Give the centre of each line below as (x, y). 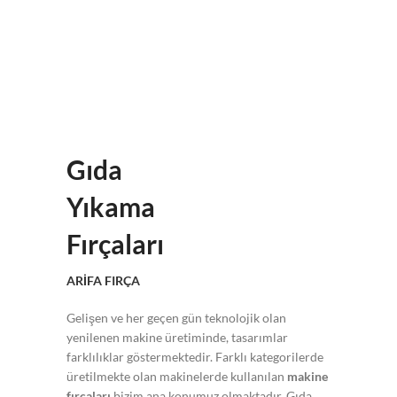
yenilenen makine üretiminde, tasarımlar (177, 338)
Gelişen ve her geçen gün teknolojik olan (176, 318)
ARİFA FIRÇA (103, 281)
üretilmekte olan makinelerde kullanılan (177, 377)
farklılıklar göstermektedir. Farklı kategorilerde (195, 357)
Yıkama (111, 207)
